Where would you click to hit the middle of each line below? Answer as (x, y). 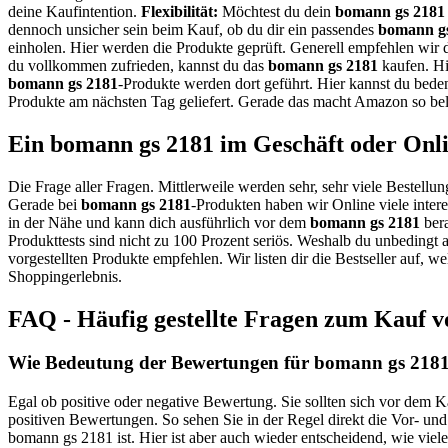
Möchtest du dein (276, 11)
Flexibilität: (179, 11)
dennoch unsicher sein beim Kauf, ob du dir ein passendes (193, 29)
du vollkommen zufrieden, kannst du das (138, 65)
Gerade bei (44, 204)
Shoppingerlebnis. (65, 276)
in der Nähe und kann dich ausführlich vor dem (159, 222)
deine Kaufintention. (74, 11)
